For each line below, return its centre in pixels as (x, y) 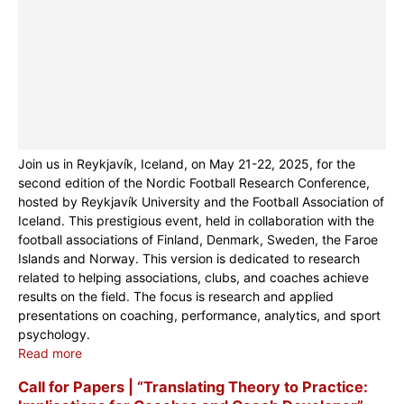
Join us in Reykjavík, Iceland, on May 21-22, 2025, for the (187, 164)
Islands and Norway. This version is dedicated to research (189, 259)
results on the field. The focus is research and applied (176, 297)
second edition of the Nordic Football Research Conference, (194, 183)
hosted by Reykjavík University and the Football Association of (201, 202)
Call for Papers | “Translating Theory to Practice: (193, 386)
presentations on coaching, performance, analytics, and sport (199, 316)
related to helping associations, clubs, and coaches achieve (193, 278)
